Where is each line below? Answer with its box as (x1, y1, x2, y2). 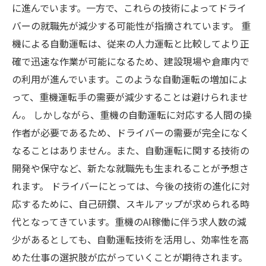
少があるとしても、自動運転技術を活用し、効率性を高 (12, 232, 249, 246)
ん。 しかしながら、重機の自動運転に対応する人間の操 (12, 107, 252, 122)
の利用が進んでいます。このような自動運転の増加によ (12, 72, 248, 86)
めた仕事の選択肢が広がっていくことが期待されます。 (12, 250, 248, 264)
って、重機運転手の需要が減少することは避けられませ (12, 90, 248, 104)
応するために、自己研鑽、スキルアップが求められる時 (12, 197, 249, 211)
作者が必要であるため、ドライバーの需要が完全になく (12, 125, 249, 140)
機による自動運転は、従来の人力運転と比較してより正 (12, 36, 249, 50)
